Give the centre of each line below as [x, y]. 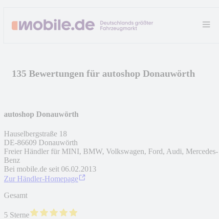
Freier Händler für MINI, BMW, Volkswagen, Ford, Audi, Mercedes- [111, 151]
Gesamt [16, 195]
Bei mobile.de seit [32, 169]
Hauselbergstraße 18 [35, 133]
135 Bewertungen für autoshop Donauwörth [103, 73]
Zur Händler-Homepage [41, 178]
